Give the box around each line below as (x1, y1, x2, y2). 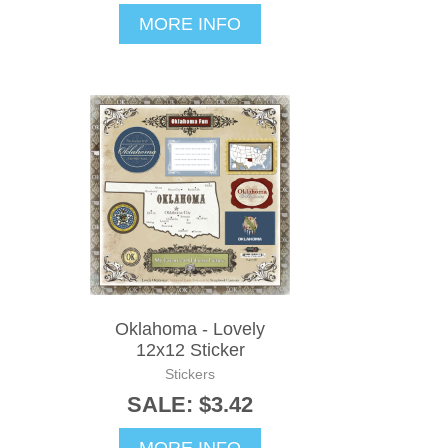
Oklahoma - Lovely (115, 318, 265, 339)
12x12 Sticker (135, 339, 245, 360)
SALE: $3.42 (127, 391, 253, 417)
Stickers (165, 365, 215, 382)
